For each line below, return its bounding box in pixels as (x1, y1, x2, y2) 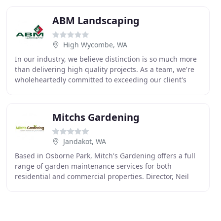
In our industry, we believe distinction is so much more (14, 54, 197, 64)
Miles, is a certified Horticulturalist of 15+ (14, 182, 151, 191)
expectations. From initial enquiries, (14, 85, 134, 95)
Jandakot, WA (63, 137, 106, 146)
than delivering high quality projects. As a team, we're (14, 65, 194, 74)
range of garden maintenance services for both (14, 161, 172, 171)
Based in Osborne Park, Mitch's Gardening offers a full (14, 151, 195, 160)
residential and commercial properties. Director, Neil (14, 172, 189, 181)
